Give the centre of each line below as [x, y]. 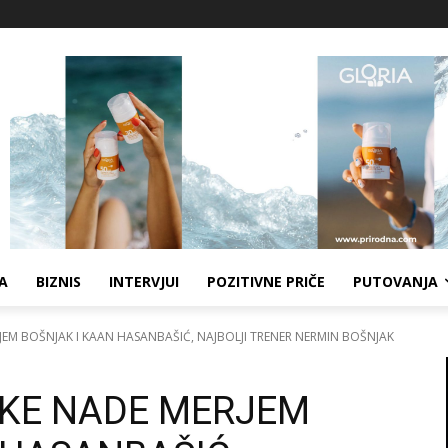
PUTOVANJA [395, 281]
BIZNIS [58, 281]
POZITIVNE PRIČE [266, 281]
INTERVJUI [144, 281]
